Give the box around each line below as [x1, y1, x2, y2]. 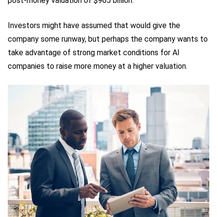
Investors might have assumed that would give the [8, 21, 180, 30]
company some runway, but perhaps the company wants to [8, 34, 208, 44]
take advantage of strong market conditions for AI [8, 48, 180, 57]
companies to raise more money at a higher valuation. [8, 62, 187, 71]
